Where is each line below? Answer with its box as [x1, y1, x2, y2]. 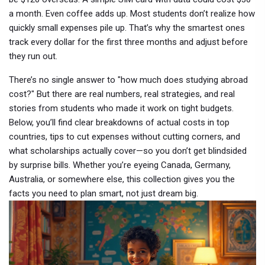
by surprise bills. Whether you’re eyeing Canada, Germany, [9, 160, 231, 170]
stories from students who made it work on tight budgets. [9, 103, 234, 114]
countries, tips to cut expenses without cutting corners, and [9, 131, 240, 142]
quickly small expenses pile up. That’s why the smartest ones [9, 22, 245, 33]
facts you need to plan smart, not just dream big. [9, 188, 198, 199]
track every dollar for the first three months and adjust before [9, 37, 248, 47]
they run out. [9, 51, 57, 62]
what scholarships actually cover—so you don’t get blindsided [9, 146, 247, 156]
